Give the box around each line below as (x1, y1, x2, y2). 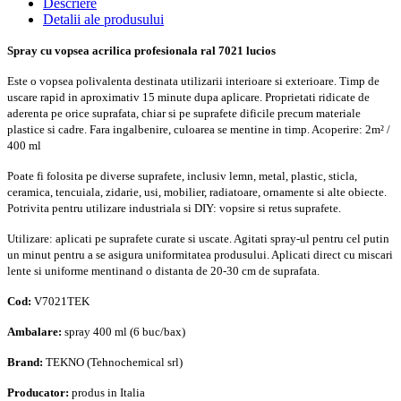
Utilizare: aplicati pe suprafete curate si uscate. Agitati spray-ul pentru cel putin (7, 232, 389, 246)
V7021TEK (31, 294, 90, 309)
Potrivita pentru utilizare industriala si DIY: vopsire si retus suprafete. (7, 201, 341, 216)
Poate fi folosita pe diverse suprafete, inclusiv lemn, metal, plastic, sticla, (7, 169, 357, 183)
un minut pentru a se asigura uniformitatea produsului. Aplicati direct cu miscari (7, 248, 393, 262)
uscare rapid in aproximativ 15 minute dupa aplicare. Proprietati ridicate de (7, 90, 370, 105)
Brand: (7, 355, 43, 370)
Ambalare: (7, 325, 62, 339)
